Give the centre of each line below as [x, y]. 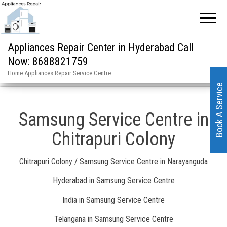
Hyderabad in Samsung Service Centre [113, 180]
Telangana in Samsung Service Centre [113, 219]
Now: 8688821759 [48, 61]
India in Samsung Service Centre [113, 200]
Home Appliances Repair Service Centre [59, 73]
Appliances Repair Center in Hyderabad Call [101, 47]
